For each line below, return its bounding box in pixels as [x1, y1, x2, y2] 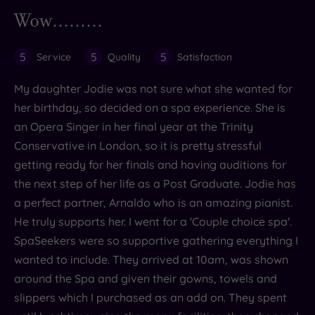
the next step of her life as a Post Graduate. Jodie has [14, 176, 296, 191]
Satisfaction [177, 51, 232, 64]
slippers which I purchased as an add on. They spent [14, 290, 287, 305]
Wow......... [30, 8, 103, 34]
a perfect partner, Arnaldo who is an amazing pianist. [14, 195, 292, 210]
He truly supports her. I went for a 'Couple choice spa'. [14, 214, 292, 229]
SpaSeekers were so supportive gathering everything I [14, 233, 298, 248]
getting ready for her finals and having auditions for [14, 157, 286, 172]
